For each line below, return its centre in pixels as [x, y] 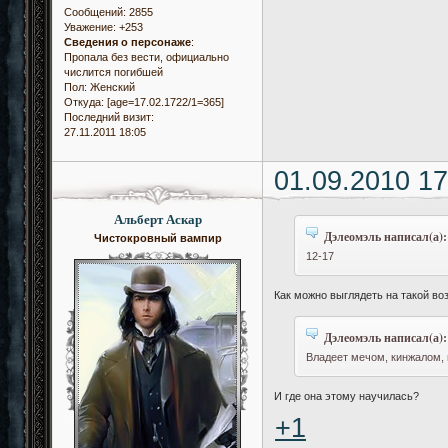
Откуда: [84, 101]
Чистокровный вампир [157, 237]
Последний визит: [109, 116]
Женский [111, 86]
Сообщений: [95, 11]
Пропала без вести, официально [146, 56]
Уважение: [90, 26]
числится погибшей [113, 71]
